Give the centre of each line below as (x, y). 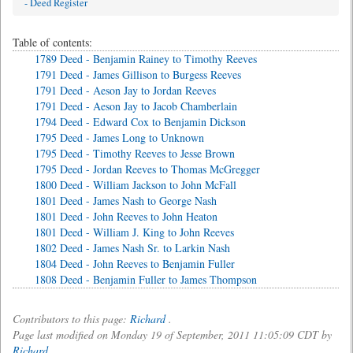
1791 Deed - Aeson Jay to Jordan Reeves (125, 90)
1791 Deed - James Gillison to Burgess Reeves (138, 74)
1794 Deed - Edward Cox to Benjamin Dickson (140, 122)
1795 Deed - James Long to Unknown (119, 137)
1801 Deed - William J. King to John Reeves (134, 232)
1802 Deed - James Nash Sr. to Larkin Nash (132, 248)
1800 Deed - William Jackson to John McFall (136, 185)
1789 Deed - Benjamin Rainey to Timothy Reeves (146, 59)
